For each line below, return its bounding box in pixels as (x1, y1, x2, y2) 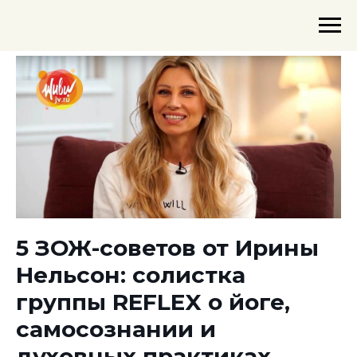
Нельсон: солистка (16, 261, 245, 288)
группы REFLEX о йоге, (16, 288, 290, 316)
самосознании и (16, 316, 216, 343)
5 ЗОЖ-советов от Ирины (16, 234, 319, 261)
